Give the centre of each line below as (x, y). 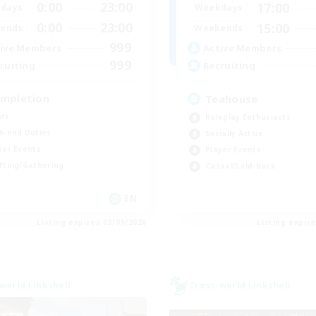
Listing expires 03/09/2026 (92, 222)
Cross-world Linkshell (240, 285)
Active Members (243, 48)
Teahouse (232, 98)
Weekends (219, 28)
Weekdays (219, 8)
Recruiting (229, 66)
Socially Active (235, 133)
